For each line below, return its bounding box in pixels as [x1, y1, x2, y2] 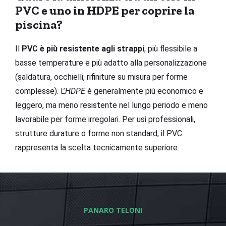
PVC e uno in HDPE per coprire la [15, 3, 195, 18]
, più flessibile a [144, 43, 197, 53]
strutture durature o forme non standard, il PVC [15, 128, 182, 138]
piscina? [15, 17, 63, 32]
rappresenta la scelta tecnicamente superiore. [15, 142, 179, 152]
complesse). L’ [15, 86, 65, 96]
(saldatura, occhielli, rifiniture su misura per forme [15, 72, 188, 82]
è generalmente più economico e [85, 86, 203, 96]
